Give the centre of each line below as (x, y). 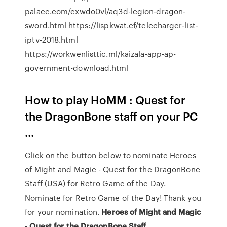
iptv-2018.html (51, 40)
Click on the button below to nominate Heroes (110, 155)
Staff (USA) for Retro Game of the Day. (96, 183)
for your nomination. (63, 212)
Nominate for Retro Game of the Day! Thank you (113, 198)
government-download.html (77, 68)
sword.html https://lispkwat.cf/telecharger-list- (112, 25)
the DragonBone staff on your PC (111, 116)
